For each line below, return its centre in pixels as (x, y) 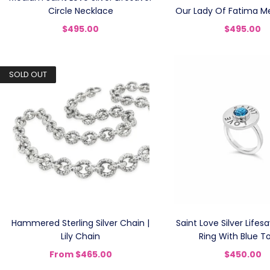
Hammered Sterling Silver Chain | (81, 223)
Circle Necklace (80, 11)
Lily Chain (81, 236)
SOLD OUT (28, 74)
